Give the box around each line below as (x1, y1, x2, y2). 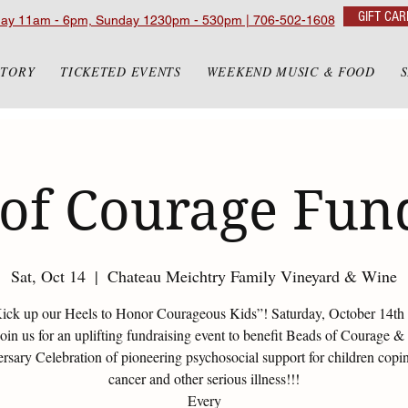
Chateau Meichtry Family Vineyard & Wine (107, 265, 397, 287)
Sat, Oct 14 (11, 265, 86, 287)
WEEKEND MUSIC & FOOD (206, 63, 375, 80)
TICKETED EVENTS (60, 63, 181, 80)
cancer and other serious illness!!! (108, 369, 300, 388)
